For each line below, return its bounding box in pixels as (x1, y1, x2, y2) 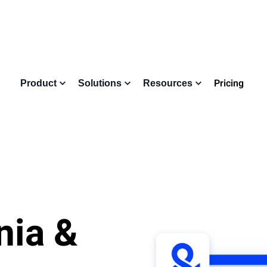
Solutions (77, 78, 122, 88)
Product (20, 78, 57, 88)
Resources (142, 78, 193, 88)
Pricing (213, 76, 244, 91)
